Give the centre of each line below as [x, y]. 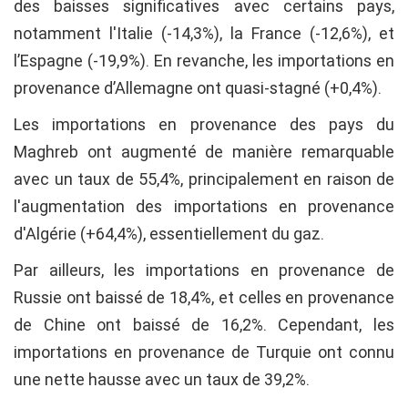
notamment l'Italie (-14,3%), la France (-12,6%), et [204, 34]
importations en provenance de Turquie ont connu [204, 352]
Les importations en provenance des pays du [204, 125]
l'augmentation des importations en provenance [204, 207]
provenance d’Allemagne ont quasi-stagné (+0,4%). [198, 88]
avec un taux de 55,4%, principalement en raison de [204, 179]
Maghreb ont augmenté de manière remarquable [204, 152]
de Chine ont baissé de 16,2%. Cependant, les [204, 325]
